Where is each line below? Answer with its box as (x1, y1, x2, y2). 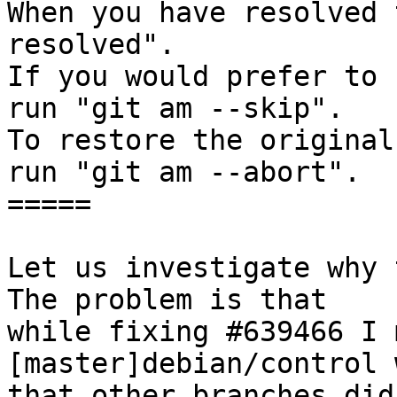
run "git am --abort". (7, 156, 361, 189)
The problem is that (7, 284, 327, 316)
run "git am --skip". (7, 92, 344, 125)
